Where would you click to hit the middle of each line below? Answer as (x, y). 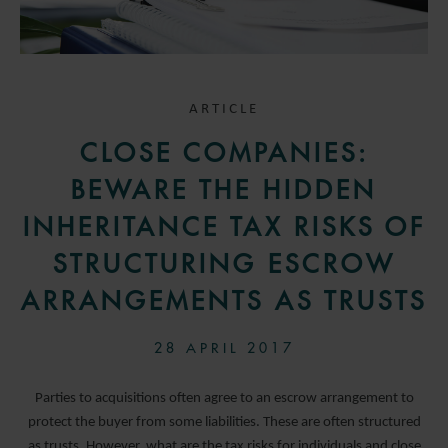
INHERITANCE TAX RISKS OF (224, 227)
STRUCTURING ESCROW (224, 264)
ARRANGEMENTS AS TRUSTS (224, 301)
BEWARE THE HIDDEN (224, 190)
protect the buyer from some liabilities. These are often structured (224, 423)
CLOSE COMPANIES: (224, 153)
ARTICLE (224, 110)
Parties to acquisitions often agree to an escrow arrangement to (224, 399)
